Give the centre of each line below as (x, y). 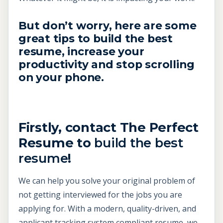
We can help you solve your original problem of (107, 181)
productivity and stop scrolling (107, 64)
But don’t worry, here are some (108, 26)
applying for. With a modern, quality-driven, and (107, 209)
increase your (106, 52)
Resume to (56, 143)
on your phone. (61, 77)
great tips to (56, 39)
